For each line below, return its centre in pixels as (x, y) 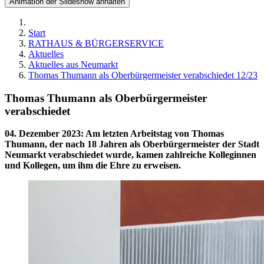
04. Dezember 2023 (43, 134)
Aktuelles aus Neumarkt (73, 65)
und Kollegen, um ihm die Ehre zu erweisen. (93, 166)
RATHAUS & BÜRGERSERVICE (96, 43)
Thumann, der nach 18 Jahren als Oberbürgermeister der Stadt (132, 144)
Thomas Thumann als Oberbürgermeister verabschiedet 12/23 (143, 75)
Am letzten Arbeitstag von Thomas (155, 134)
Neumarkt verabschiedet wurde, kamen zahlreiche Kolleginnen (131, 155)
